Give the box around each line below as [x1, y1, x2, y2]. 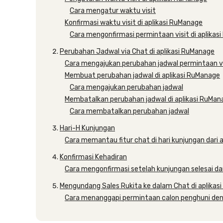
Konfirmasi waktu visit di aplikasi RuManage [65, 18, 203, 27]
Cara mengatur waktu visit [70, 6, 156, 15]
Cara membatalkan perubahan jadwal [70, 107, 189, 115]
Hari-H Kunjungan [60, 124, 115, 132]
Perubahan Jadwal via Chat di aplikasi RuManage [60, 47, 215, 56]
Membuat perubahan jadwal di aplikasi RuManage [65, 71, 220, 80]
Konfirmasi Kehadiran [60, 153, 127, 161]
